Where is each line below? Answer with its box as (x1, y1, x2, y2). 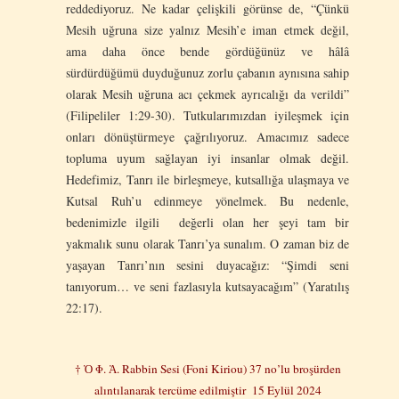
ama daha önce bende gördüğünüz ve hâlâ (66, 42, 349, 60)
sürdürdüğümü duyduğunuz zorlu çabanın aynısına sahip (66, 63, 349, 81)
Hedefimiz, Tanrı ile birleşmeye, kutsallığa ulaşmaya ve (66, 170, 349, 188)
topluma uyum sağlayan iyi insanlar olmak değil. (66, 149, 349, 167)
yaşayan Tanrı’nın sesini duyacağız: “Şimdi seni (66, 256, 349, 273)
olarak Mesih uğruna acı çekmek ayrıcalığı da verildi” (66, 85, 349, 102)
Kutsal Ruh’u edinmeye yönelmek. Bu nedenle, (66, 191, 349, 209)
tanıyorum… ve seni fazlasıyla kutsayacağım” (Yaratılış (66, 277, 349, 295)
